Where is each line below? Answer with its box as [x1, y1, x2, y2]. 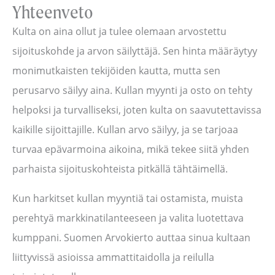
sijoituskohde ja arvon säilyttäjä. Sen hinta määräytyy [12, 44, 257, 58]
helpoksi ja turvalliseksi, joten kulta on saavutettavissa [12, 103, 261, 117]
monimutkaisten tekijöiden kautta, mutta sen [12, 64, 220, 78]
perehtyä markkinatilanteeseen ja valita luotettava [12, 211, 244, 225]
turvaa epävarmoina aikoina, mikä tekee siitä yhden [12, 142, 249, 157]
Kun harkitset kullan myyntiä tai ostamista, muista [12, 192, 243, 206]
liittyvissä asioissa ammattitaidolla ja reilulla [12, 250, 214, 265]
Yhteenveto [12, 1, 93, 23]
